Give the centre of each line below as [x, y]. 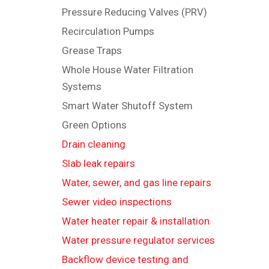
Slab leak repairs [98, 163]
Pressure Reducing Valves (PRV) [134, 12]
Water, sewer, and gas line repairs [137, 182]
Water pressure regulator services [138, 240]
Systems [82, 86]
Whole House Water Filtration [128, 69]
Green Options [94, 125]
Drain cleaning [94, 144]
